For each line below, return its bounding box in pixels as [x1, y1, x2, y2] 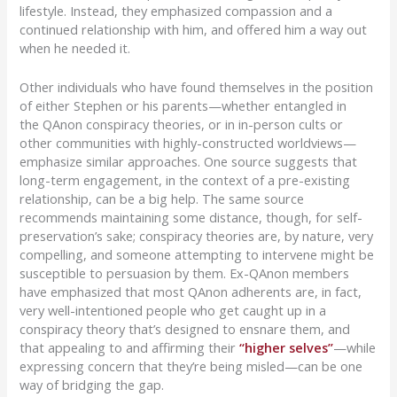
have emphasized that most [19, 283, 189, 301]
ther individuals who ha [29, 78, 165, 97]
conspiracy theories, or [82, 115, 222, 134]
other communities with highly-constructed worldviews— [19, 134, 357, 152]
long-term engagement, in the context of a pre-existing [19, 171, 351, 190]
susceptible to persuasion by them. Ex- [19, 264, 250, 283]
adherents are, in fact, [228, 283, 362, 301]
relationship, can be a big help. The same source [19, 190, 305, 208]
